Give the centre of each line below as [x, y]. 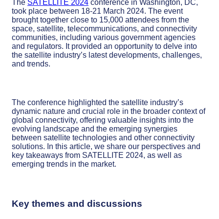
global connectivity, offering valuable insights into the [103, 120]
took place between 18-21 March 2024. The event [97, 11]
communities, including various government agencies [104, 38]
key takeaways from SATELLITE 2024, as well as [97, 155]
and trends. [31, 64]
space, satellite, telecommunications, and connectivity [104, 29]
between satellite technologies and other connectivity [103, 138]
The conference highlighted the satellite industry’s [98, 103]
